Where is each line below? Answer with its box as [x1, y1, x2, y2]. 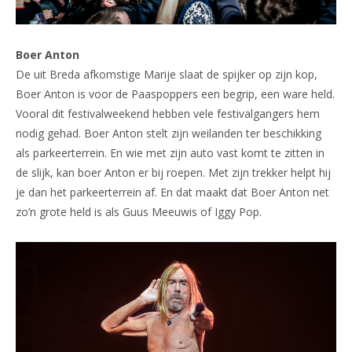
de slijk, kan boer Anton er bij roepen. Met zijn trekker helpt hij [16, 164, 331, 180]
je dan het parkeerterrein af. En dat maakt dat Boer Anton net [16, 184, 329, 200]
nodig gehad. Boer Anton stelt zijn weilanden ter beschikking [16, 125, 321, 141]
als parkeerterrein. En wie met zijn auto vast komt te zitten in [16, 145, 324, 160]
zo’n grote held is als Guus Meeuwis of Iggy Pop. [16, 203, 262, 219]
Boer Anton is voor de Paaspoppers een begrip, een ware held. [16, 86, 335, 101]
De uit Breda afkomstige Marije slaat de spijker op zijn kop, [16, 66, 317, 82]
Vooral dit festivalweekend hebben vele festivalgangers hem [16, 105, 320, 121]
